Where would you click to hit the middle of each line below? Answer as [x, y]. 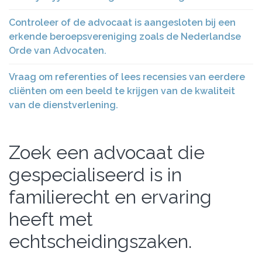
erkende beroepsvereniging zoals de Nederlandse [125, 37]
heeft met [51, 219]
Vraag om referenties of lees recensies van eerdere [127, 77]
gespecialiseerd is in [95, 175]
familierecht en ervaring [110, 197]
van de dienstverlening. [63, 105]
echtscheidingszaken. [100, 241]
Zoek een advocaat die [107, 152]
